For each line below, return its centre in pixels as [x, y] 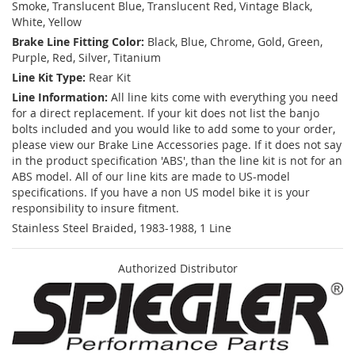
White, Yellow [47, 22]
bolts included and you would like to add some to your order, [174, 129]
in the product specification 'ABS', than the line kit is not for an [177, 161]
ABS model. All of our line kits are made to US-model [151, 177]
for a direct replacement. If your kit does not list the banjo [166, 113]
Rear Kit [110, 78]
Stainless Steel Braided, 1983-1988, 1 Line [122, 228]
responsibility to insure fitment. [95, 208]
